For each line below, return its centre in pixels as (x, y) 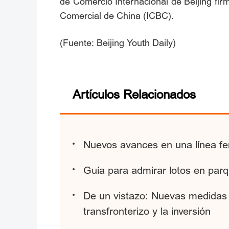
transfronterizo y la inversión (147, 211)
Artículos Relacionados (134, 95)
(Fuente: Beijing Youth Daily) (118, 43)
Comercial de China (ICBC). (117, 16)
